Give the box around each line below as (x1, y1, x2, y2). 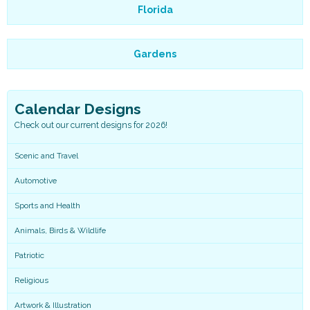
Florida (137, 3, 173, 15)
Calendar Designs (15, 100, 141, 118)
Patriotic (15, 250, 44, 261)
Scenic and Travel (15, 151, 78, 161)
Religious (15, 275, 48, 286)
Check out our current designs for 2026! (15, 119, 167, 130)
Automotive (15, 176, 57, 186)
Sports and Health (15, 201, 80, 211)
